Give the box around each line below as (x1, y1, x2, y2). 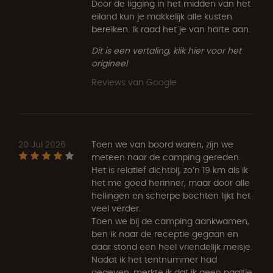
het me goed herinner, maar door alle (91, 176, 250, 189)
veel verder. (91, 202, 141, 214)
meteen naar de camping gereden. (91, 151, 241, 163)
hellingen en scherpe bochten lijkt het (91, 189, 250, 202)
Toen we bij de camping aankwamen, (91, 214, 249, 227)
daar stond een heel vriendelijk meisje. (91, 240, 252, 253)
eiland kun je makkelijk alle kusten (91, 10, 232, 23)
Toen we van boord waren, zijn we (91, 138, 233, 151)
